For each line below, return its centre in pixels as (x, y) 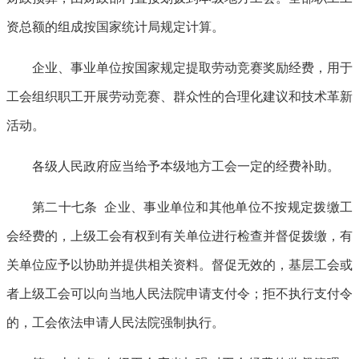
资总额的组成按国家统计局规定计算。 (115, 26)
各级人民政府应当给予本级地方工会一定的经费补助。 (186, 166)
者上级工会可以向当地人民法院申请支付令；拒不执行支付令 (179, 293)
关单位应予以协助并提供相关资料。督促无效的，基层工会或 (179, 264)
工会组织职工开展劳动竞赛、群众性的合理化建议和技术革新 (179, 96)
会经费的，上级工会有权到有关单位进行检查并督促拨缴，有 (179, 236)
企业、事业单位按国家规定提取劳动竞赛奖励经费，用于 (192, 67)
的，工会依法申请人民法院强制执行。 (115, 322)
